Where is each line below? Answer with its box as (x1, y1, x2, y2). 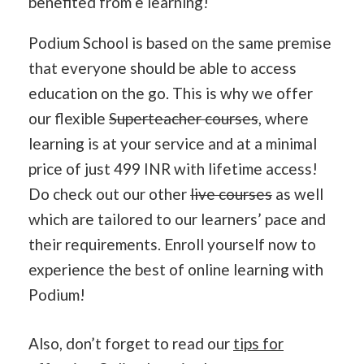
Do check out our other (28, 184, 190, 204)
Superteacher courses (109, 109, 258, 128)
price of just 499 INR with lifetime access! (28, 159, 318, 179)
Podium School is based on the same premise (28, 33, 331, 53)
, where (258, 109, 309, 128)
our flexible (28, 109, 109, 128)
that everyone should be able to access (28, 58, 297, 78)
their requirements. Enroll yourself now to (28, 235, 316, 254)
